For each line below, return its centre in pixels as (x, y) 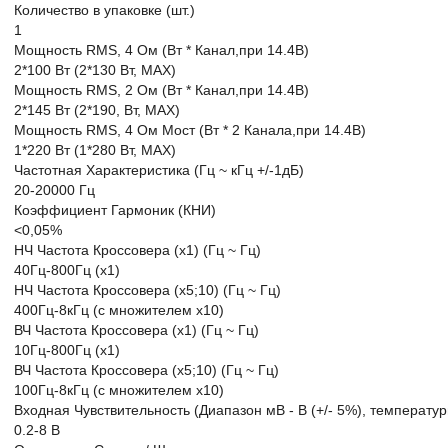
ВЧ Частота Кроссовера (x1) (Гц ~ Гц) (136, 330)
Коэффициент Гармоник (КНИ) (115, 210)
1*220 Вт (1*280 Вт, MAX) (95, 150)
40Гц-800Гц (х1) (67, 270)
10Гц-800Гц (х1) (67, 350)
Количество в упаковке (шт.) (104, 10)
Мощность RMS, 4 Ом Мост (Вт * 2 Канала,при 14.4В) (190, 130)
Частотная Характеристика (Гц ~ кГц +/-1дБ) (159, 170)
